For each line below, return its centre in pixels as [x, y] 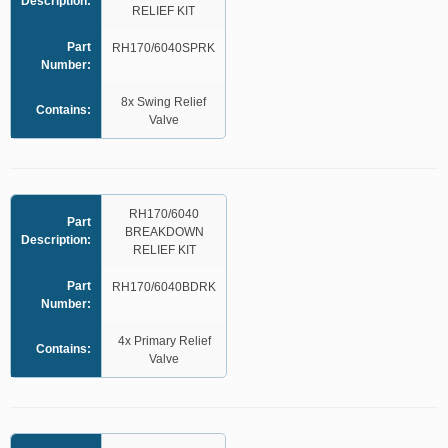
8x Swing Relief [163, 102]
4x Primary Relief [164, 341]
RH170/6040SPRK [163, 48]
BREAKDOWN [164, 232]
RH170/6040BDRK [164, 287]
